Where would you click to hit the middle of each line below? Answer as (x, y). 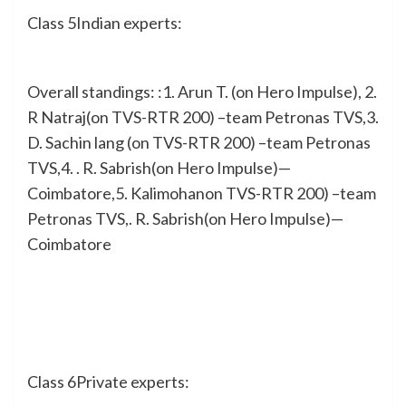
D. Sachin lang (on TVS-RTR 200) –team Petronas (199, 142)
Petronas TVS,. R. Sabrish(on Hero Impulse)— (185, 218)
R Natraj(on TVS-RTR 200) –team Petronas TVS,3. (203, 116)
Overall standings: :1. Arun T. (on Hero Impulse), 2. (202, 91)
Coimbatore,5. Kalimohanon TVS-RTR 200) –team (202, 193)
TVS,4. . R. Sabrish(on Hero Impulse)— (159, 167)
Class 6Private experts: (108, 381)
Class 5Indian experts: (105, 22)
